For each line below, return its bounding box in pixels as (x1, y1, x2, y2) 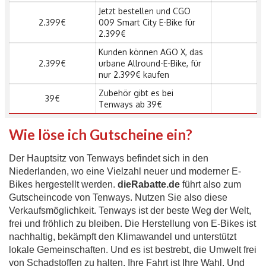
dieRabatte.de (118, 179, 182, 190)
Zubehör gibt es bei (99, 88, 173, 99)
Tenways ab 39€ (99, 99, 162, 110)
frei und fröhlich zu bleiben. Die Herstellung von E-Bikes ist (9, 218, 256, 229)
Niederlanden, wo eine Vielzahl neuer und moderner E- (9, 166, 241, 177)
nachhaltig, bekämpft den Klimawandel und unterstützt (9, 232, 236, 242)
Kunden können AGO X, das (99, 47, 203, 58)
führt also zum (182, 179, 241, 190)
